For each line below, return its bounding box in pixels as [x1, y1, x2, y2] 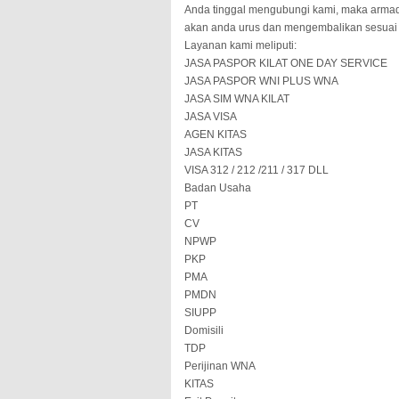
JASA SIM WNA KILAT [184, 93, 289, 105]
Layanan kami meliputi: [184, 39, 297, 52]
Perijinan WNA [184, 360, 256, 372]
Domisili [184, 324, 224, 337]
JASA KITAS [184, 146, 242, 159]
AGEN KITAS [184, 128, 247, 141]
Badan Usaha [184, 182, 251, 194]
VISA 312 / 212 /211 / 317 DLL [184, 164, 329, 176]
